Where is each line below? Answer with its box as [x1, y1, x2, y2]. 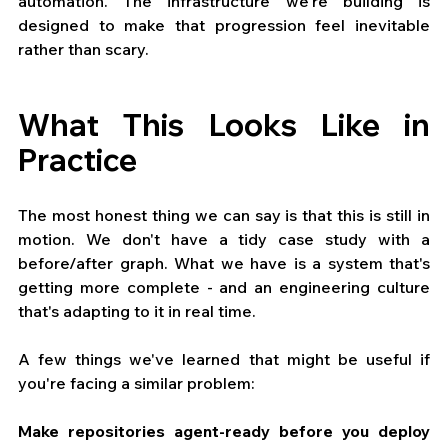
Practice [18, 141, 137, 180]
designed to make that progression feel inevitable [18, 15, 430, 36]
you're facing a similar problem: [18, 373, 255, 394]
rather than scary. [18, 39, 149, 60]
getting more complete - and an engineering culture [18, 277, 430, 298]
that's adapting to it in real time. [18, 301, 256, 322]
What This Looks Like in [18, 106, 430, 145]
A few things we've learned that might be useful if [18, 349, 430, 370]
